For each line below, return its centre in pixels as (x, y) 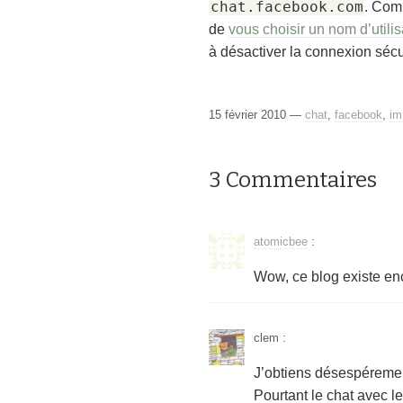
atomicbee (281, 241)
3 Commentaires (293, 180)
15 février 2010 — (257, 115)
